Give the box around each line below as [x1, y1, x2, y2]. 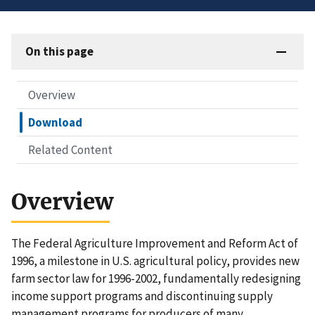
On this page [25, 44, 94, 60]
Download [28, 115, 82, 131]
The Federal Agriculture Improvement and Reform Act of [11, 236, 298, 252]
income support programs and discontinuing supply [11, 288, 273, 304]
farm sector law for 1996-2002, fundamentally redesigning [11, 271, 301, 287]
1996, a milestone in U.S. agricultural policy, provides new [11, 253, 300, 269]
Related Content [28, 142, 112, 158]
